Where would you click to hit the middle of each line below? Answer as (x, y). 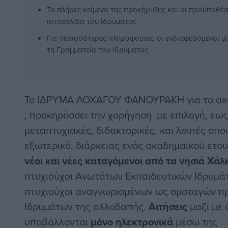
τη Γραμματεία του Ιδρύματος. (98, 50)
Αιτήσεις (169, 207)
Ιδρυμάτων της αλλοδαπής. (87, 207)
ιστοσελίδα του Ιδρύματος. (92, 21)
